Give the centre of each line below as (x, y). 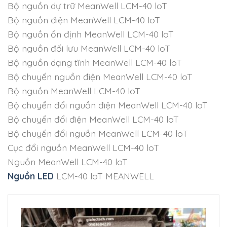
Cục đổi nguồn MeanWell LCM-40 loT (83, 147)
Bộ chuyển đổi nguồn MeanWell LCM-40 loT (98, 133)
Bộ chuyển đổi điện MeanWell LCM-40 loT (93, 119)
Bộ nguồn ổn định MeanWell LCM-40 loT (91, 34)
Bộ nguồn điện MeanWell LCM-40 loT (84, 20)
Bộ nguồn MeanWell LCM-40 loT (74, 90)
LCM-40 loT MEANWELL (104, 176)
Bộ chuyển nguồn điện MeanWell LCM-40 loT (100, 76)
